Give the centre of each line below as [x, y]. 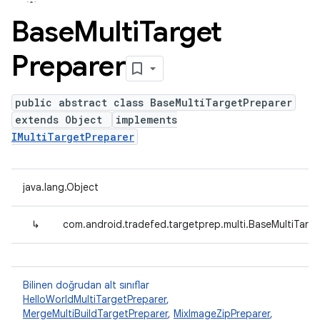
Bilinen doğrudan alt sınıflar [86, 285]
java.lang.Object [61, 187]
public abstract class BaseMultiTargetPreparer [154, 102]
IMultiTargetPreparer [73, 137]
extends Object [62, 120]
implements [146, 120]
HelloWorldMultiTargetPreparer [95, 299]
